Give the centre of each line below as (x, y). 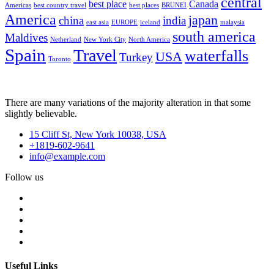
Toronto (60, 59)
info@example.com (67, 157)
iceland (150, 23)
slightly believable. (41, 114)
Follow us (24, 177)
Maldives (26, 38)
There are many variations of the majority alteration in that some (128, 103)
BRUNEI (174, 6)
